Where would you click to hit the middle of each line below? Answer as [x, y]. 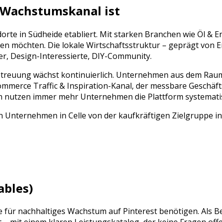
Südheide [45, 34]
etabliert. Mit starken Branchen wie [130, 34]
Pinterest [140, 211]
